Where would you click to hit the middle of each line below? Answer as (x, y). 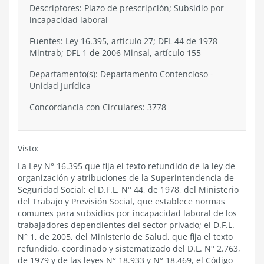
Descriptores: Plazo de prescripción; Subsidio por (127, 8)
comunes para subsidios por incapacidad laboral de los (127, 213)
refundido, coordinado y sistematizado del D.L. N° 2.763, (129, 248)
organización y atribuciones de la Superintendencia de (126, 178)
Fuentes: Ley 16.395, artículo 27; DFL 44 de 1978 (123, 41)
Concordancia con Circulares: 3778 (98, 107)
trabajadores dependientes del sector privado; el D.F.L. (126, 225)
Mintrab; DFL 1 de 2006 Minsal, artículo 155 (115, 53)
